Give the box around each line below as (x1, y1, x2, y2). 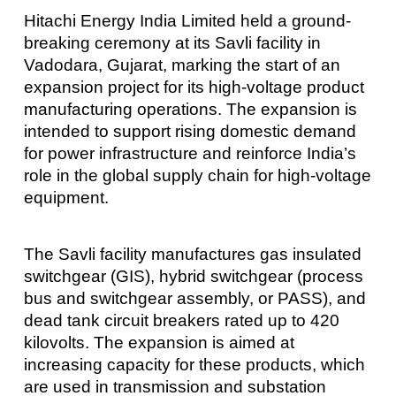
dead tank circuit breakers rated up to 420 (23, 310, 339, 330)
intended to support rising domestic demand (23, 122, 356, 141)
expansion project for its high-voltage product (23, 78, 364, 97)
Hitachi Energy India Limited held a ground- (23, 11, 351, 31)
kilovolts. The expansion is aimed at (23, 332, 294, 352)
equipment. (23, 188, 109, 208)
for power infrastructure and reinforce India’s (23, 144, 356, 164)
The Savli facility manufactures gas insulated (23, 244, 362, 263)
